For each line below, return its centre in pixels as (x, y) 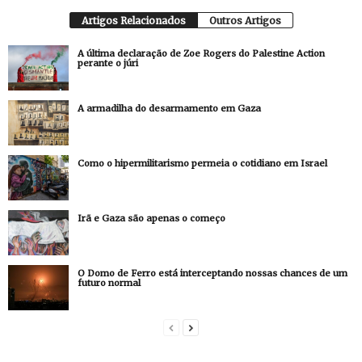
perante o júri (108, 63)
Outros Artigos (245, 21)
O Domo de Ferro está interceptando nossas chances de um (213, 273)
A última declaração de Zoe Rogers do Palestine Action (201, 53)
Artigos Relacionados (133, 21)
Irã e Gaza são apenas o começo (152, 218)
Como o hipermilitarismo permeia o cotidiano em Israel (202, 163)
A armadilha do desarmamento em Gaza (169, 108)
